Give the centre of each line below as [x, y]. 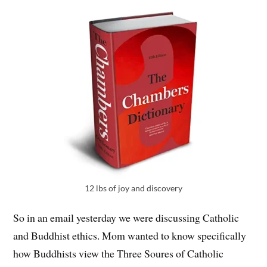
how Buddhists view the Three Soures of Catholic [119, 253]
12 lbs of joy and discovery [133, 188]
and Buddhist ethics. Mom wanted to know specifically [130, 235]
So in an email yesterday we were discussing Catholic [126, 217]
